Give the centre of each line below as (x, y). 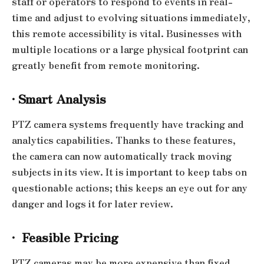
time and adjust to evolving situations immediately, (131, 18)
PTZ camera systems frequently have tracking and (128, 124)
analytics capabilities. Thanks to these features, (124, 140)
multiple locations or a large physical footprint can (130, 49)
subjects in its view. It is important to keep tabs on (129, 172)
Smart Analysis (62, 98)
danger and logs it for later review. (93, 204)
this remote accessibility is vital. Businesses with (127, 34)
